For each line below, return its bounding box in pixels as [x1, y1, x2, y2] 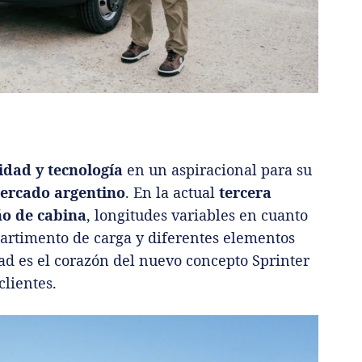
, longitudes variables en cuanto [86, 204, 308, 225]
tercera [219, 182, 271, 202]
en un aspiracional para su [123, 159, 312, 179]
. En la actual [125, 182, 219, 202]
